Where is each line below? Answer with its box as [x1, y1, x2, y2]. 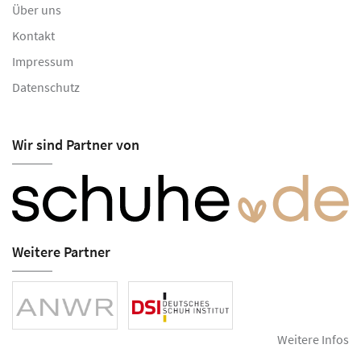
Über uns [12, 2, 61, 19]
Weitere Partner [12, 242, 110, 261]
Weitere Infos [277, 330, 349, 347]
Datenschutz [12, 79, 80, 96]
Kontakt [12, 27, 55, 44]
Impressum [12, 53, 73, 70]
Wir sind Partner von [12, 135, 139, 155]
